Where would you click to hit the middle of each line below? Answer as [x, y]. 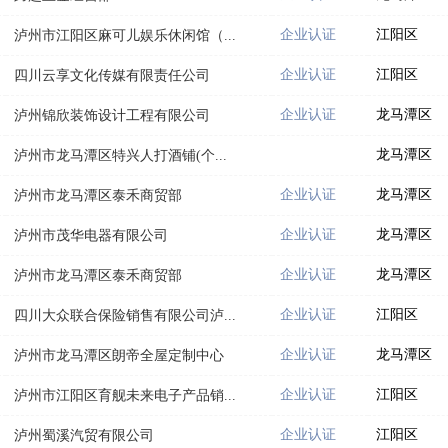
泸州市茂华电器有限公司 [91, 235]
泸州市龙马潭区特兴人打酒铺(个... [120, 155]
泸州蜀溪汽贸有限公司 [84, 435]
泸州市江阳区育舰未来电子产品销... [125, 395]
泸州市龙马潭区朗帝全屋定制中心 [119, 355]
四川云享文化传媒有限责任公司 [112, 75]
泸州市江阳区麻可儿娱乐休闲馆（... [125, 35]
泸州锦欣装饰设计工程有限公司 [112, 115]
